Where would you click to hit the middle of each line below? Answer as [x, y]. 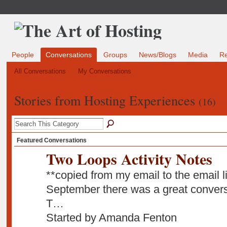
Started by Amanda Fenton [111, 218]
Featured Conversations [51, 140]
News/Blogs [158, 55]
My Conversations [105, 71]
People [23, 55]
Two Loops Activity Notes [129, 158]
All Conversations [40, 71]
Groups [115, 55]
